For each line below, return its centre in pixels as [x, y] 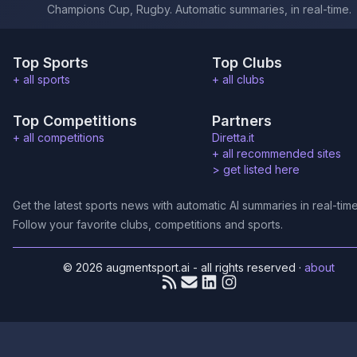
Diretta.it [233, 137]
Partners [242, 121]
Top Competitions [75, 121]
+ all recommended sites [277, 153]
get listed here [261, 169]
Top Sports [51, 63]
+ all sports [41, 79]
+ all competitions [59, 137]
